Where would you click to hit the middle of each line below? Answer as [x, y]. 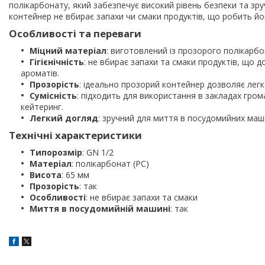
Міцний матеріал [68, 50]
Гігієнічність [57, 62]
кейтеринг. [42, 106]
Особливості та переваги [75, 33]
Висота [46, 174]
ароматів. [40, 73]
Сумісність [53, 95]
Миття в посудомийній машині [100, 208]
